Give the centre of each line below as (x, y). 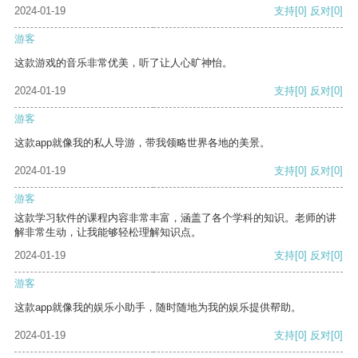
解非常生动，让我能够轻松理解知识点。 (108, 233)
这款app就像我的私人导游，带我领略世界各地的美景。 (142, 143)
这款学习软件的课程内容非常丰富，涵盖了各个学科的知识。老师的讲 (175, 218)
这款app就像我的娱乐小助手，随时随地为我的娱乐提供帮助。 (158, 308)
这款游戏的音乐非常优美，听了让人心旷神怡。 (123, 63)
